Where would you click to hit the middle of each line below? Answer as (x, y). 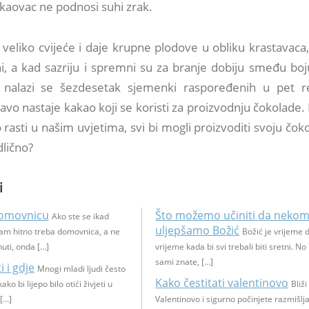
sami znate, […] (185, 262)
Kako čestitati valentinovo (222, 283)
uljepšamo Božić (198, 230)
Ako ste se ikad (80, 216)
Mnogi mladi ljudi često (81, 269)
